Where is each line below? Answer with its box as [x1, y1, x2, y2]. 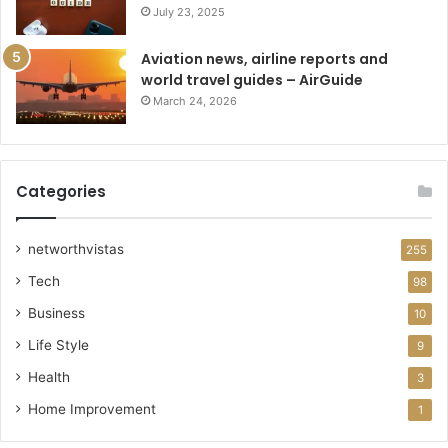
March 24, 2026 [153, 94, 237, 109]
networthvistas [28, 241, 124, 258]
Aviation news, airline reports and [141, 49, 388, 70]
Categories [16, 181, 106, 203]
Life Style [28, 337, 89, 354]
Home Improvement [28, 401, 156, 418]
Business [28, 305, 85, 322]
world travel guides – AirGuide [141, 70, 363, 91]
